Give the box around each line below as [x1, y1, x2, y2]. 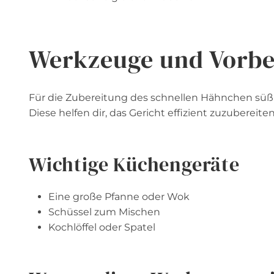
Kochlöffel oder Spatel [48, 221, 155, 234]
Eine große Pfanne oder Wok [48, 191, 190, 203]
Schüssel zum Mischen [48, 206, 160, 218]
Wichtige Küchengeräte [29, 151, 240, 179]
